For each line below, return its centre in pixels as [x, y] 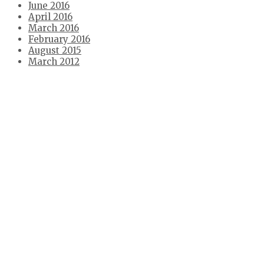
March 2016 [54, 28]
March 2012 [54, 61]
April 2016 [50, 16]
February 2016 [59, 39]
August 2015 [55, 50]
